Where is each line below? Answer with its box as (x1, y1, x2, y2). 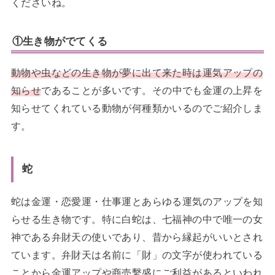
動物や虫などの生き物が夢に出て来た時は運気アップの (10, 67, 263, 79)
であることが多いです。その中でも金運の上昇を (41, 85, 263, 96)
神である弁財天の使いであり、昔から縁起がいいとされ (10, 231, 263, 243)
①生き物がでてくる (12, 35, 108, 48)
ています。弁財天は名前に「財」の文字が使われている (10, 249, 263, 261)
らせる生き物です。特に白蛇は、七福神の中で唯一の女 (10, 214, 263, 225)
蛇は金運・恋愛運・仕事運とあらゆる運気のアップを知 (10, 196, 263, 207)
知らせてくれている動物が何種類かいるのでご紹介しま (10, 103, 263, 114)
